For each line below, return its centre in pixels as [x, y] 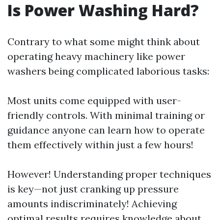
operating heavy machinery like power [96, 56]
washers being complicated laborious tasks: [108, 71]
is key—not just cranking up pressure [93, 189]
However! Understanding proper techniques [109, 174]
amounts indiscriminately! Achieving [92, 204]
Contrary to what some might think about [104, 41]
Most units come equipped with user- [94, 100]
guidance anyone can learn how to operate [106, 130]
